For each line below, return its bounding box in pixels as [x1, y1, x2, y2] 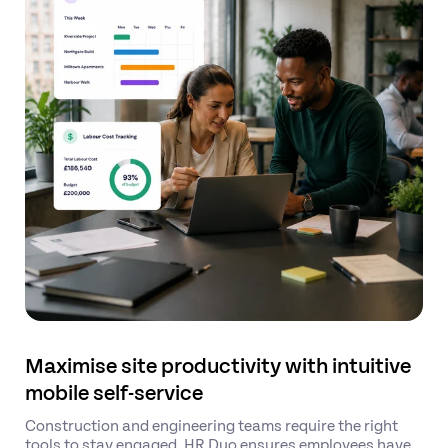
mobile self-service [25, 377, 203, 404]
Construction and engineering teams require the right [25, 414, 398, 434]
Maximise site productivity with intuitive [25, 350, 411, 377]
